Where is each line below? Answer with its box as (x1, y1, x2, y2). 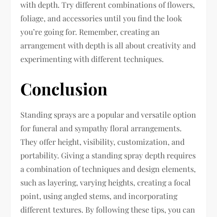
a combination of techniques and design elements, (20, 164, 196, 174)
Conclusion (20, 77, 108, 100)
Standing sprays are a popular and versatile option (20, 109, 197, 120)
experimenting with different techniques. (20, 54, 164, 64)
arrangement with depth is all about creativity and (20, 40, 196, 50)
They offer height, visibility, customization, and (20, 137, 185, 147)
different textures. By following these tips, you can (20, 204, 196, 215)
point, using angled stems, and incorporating (20, 191, 178, 201)
